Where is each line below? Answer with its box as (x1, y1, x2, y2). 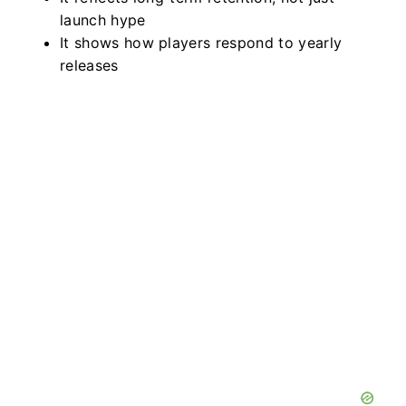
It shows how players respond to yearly (60, 34, 343, 53)
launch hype (60, 11, 146, 30)
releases (60, 56, 119, 75)
